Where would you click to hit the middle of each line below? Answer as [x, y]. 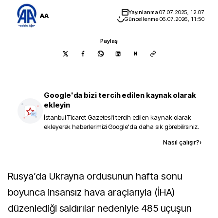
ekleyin [57, 105]
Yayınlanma [144, 12]
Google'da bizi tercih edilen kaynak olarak [120, 95]
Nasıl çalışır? [181, 142]
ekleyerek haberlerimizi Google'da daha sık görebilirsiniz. [121, 127]
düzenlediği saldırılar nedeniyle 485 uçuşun [100, 208]
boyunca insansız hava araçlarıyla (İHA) [91, 192]
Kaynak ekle [90, 142]
